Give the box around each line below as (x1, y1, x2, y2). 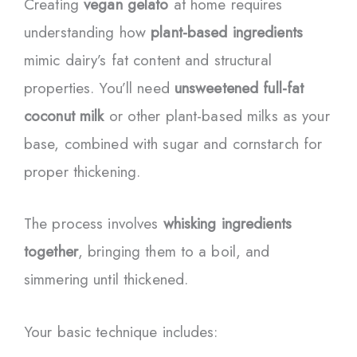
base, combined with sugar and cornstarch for (24, 133, 323, 155)
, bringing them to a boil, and (77, 241, 270, 263)
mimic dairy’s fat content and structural (24, 49, 272, 72)
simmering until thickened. (24, 269, 189, 291)
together (24, 241, 78, 263)
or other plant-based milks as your (104, 105, 330, 127)
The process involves (24, 213, 163, 235)
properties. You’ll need (24, 77, 175, 100)
